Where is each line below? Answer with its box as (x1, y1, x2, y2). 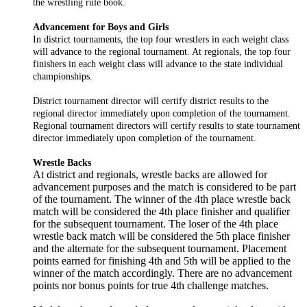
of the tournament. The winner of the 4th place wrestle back (33, 193, 291, 205)
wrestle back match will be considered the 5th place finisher (33, 230, 290, 242)
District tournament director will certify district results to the (33, 95, 269, 106)
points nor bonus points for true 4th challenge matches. (33, 279, 271, 291)
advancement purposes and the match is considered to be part (33, 180, 296, 193)
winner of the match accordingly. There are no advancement (33, 267, 292, 279)
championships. (33, 70, 93, 82)
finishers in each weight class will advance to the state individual (33, 58, 283, 69)
